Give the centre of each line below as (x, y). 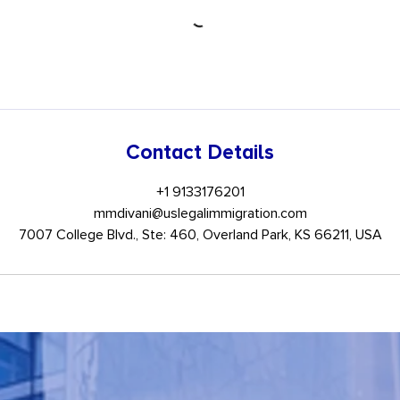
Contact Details (200, 153)
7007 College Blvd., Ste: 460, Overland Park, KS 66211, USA (200, 235)
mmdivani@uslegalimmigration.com (200, 213)
